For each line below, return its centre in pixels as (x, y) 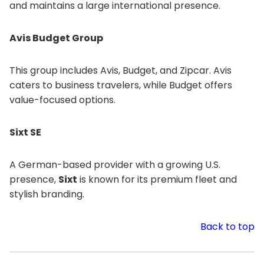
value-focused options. (62, 100)
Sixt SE (25, 132)
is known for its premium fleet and (157, 179)
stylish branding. (47, 194)
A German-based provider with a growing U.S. (115, 165)
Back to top (227, 227)
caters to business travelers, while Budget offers (121, 85)
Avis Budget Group (56, 38)
